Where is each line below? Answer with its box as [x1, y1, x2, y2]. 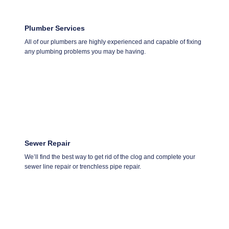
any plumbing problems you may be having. [25, 48, 146, 55]
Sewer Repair [25, 139, 70, 147]
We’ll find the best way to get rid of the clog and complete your [25, 153, 195, 161]
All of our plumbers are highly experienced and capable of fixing [25, 38, 201, 45]
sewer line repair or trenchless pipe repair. [25, 163, 141, 170]
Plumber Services [25, 24, 85, 32]
